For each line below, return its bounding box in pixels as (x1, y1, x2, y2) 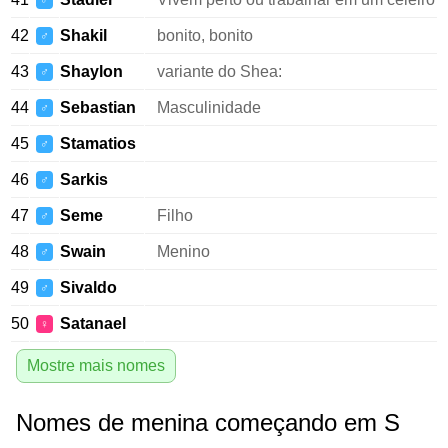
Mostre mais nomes (27, 357, 165, 374)
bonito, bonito (157, 27, 253, 44)
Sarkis (60, 171, 108, 188)
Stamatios (60, 135, 136, 152)
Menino (157, 243, 210, 260)
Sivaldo (60, 279, 117, 296)
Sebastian (60, 99, 136, 116)
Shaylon (60, 63, 123, 80)
